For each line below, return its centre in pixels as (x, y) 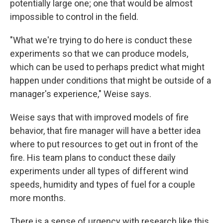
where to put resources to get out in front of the (104, 144)
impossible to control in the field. (74, 16)
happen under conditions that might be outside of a (111, 80)
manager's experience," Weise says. (81, 94)
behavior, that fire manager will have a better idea (105, 130)
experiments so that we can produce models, (99, 53)
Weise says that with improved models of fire (99, 117)
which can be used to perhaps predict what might (107, 67)
